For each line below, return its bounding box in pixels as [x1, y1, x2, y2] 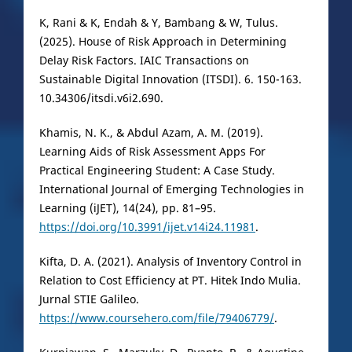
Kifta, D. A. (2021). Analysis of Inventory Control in [38, 254, 302, 269]
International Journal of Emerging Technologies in [38, 181, 304, 197]
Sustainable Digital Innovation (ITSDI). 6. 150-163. [38, 71, 302, 87]
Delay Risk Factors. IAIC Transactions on [38, 53, 249, 68]
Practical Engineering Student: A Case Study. [38, 163, 275, 178]
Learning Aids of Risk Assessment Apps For [38, 144, 266, 159]
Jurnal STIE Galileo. [38, 291, 139, 307]
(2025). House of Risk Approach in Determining [38, 34, 287, 49]
